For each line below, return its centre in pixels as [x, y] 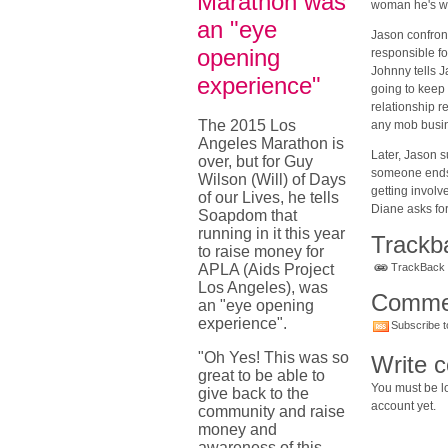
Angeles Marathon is [271, 143]
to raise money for [261, 251]
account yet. [403, 406]
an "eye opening [256, 305]
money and [237, 429]
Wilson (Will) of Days [272, 179]
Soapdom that [247, 215]
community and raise [271, 411]
